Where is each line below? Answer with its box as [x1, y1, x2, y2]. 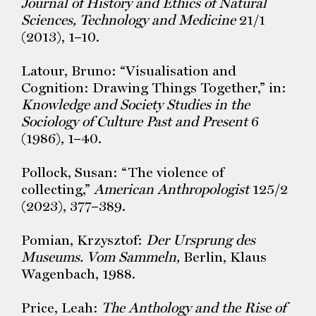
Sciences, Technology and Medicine [21, 11, 236, 28]
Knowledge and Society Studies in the [21, 96, 250, 113]
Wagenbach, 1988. [21, 265, 135, 282]
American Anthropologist [94, 181, 249, 197]
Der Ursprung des [146, 231, 255, 248]
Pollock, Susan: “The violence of [21, 164, 224, 181]
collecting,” [21, 181, 94, 197]
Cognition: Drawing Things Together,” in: [21, 79, 286, 96]
